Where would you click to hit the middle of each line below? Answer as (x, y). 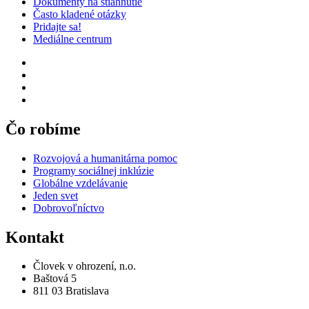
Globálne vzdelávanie (80, 183)
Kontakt (35, 237)
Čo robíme (43, 129)
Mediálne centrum (72, 39)
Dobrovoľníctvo (69, 208)
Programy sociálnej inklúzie (93, 170)
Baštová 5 (55, 279)
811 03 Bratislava (71, 291)
